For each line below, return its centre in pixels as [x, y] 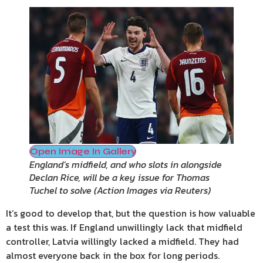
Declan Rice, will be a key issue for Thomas [119, 177]
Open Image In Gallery [83, 151]
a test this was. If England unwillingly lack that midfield [124, 227]
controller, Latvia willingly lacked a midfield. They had [122, 241]
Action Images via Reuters [152, 190]
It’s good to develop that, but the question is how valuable [131, 213]
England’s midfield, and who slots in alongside [126, 164]
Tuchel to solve [60, 190]
